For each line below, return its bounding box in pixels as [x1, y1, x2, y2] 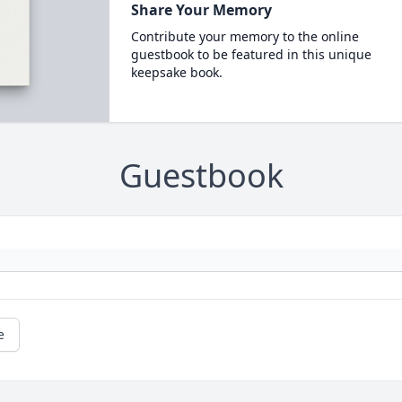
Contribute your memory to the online [130, 28, 359, 45]
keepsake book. [130, 64, 223, 81]
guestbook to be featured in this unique [130, 46, 371, 63]
